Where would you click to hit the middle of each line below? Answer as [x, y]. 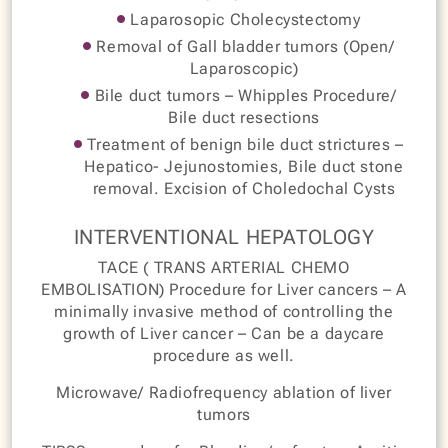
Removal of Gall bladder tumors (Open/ [243, 46]
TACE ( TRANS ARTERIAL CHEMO [224, 267]
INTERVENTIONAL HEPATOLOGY [224, 236]
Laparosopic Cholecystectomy [243, 19]
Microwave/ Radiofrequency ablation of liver [224, 392]
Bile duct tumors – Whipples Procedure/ [243, 95]
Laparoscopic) [244, 68]
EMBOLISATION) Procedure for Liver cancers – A [223, 289]
